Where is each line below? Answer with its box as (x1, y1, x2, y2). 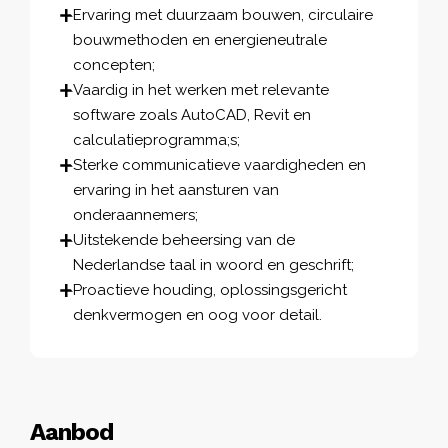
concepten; (73, 55, 155, 74)
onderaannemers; (73, 205, 198, 224)
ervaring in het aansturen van (73, 180, 279, 199)
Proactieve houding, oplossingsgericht (73, 280, 347, 299)
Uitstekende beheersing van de (73, 230, 295, 249)
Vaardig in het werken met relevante (73, 80, 329, 99)
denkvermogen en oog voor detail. (73, 305, 322, 324)
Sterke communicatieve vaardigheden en (73, 155, 366, 174)
